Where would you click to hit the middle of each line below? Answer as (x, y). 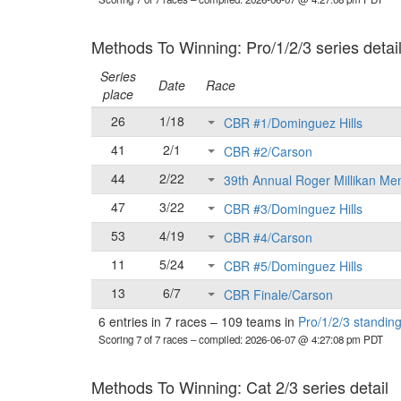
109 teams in (258, 321)
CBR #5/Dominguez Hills (293, 266)
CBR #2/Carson (268, 152)
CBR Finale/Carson (278, 295)
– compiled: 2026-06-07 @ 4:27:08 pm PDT (287, 339)
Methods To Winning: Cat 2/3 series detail (240, 387)
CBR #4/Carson (268, 238)
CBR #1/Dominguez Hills (293, 123)
